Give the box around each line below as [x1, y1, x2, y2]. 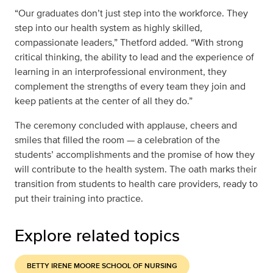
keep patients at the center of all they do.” [15, 94, 193, 108]
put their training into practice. [15, 191, 143, 206]
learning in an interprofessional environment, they [15, 65, 227, 79]
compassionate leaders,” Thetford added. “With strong [15, 35, 243, 50]
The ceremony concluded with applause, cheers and [15, 118, 237, 133]
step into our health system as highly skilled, [15, 21, 202, 35]
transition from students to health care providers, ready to [15, 177, 258, 191]
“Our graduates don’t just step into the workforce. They [15, 6, 248, 21]
